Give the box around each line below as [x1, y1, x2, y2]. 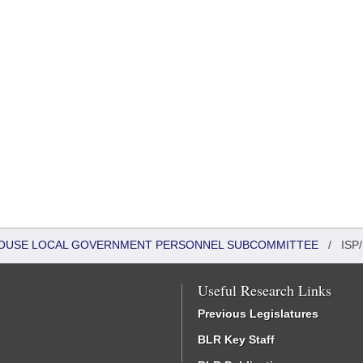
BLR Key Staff [198, 333, 275, 346]
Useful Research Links [198, 280, 331, 300]
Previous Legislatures [198, 307, 318, 320]
